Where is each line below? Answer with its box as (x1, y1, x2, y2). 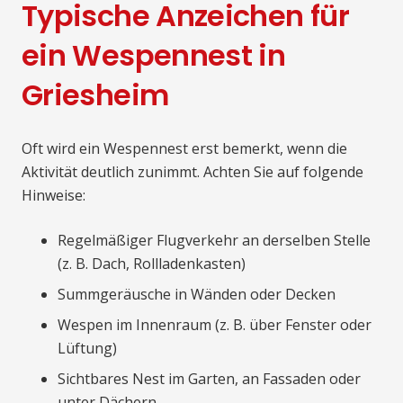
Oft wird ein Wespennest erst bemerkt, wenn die (22, 139, 347, 159)
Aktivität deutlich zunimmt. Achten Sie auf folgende (22, 162, 363, 183)
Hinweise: (22, 185, 85, 206)
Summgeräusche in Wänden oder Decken (58, 284, 336, 305)
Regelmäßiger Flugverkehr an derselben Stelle (58, 230, 371, 251)
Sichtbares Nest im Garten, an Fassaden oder (58, 369, 361, 390)
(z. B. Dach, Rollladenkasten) (58, 254, 246, 274)
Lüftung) (58, 338, 117, 359)
